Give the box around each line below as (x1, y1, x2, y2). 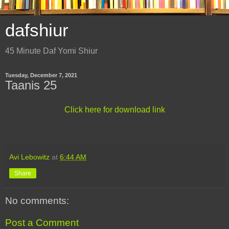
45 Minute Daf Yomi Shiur (5, 47, 98, 55)
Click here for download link (64, 105, 165, 114)
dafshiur (5, 20, 68, 40)
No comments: (5, 195, 69, 206)
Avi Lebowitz (9, 152, 50, 161)
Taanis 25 (5, 78, 57, 92)
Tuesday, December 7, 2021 (5, 72, 77, 78)
